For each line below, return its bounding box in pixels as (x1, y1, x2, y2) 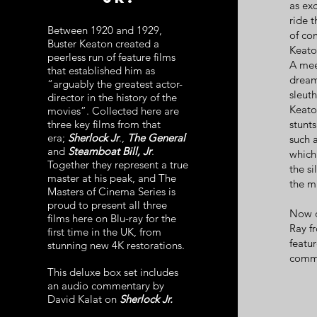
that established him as (47, 64, 155, 77)
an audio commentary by (47, 279, 164, 292)
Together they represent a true (47, 158, 188, 171)
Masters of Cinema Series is (47, 185, 175, 198)
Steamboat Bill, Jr (67, 144, 151, 158)
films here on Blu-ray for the (47, 212, 176, 225)
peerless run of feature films (47, 50, 175, 64)
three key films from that (47, 117, 161, 131)
